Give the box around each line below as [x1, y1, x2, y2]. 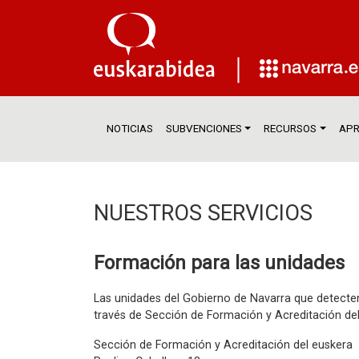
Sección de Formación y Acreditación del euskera [94, 338, 353, 352]
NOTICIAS [107, 123, 153, 135]
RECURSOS [264, 123, 317, 135]
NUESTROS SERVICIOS [94, 200, 313, 226]
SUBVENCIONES [166, 123, 242, 135]
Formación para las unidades [94, 252, 345, 274]
